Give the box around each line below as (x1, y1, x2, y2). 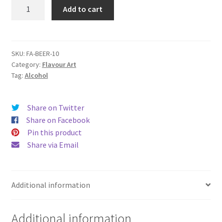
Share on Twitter (27, 103, 84, 113)
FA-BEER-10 (26, 49, 59, 58)
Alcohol (24, 71, 48, 80)
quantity (10, 23, 40, 33)
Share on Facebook (26, 115, 90, 125)
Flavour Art (42, 60, 76, 69)
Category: (11, 60, 42, 69)
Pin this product (27, 127, 82, 138)
